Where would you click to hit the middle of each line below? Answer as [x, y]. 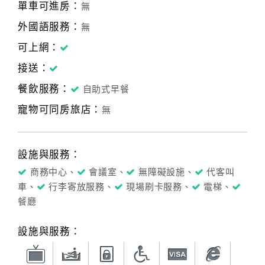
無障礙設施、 [167, 172]
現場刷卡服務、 [159, 187]
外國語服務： [49, 27]
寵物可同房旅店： [60, 110]
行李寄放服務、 [81, 187]
